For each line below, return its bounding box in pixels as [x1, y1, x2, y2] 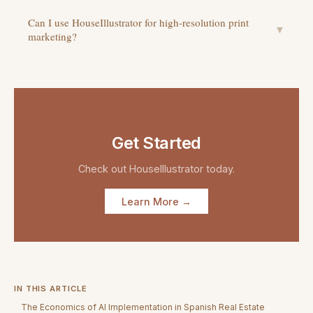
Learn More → [122, 195, 191, 208]
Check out [78, 163, 129, 175]
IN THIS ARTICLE [14, 283, 87, 293]
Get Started [112, 132, 201, 153]
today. [203, 163, 235, 175]
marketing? [28, 29, 77, 43]
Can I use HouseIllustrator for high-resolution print [28, 15, 249, 29]
